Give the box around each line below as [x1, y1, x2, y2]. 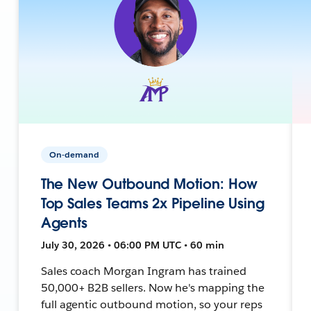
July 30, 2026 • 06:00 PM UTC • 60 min [40, 238, 224, 251]
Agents [40, 213, 88, 232]
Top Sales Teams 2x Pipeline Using [40, 194, 264, 212]
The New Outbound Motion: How [40, 174, 258, 193]
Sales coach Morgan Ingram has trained [40, 263, 246, 278]
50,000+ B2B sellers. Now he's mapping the [40, 280, 264, 295]
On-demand [49, 148, 99, 160]
